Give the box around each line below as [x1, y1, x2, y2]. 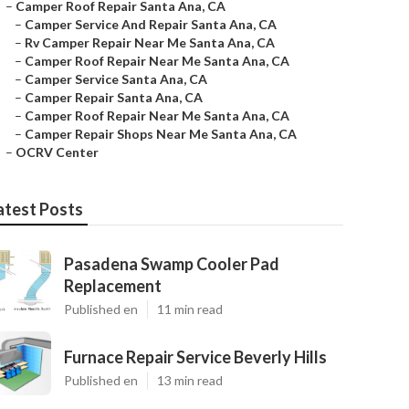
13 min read [157, 372, 223, 388]
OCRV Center [16, 144, 99, 160]
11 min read [157, 301, 223, 317]
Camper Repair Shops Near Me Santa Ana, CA [25, 126, 297, 142]
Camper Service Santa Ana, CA [25, 71, 207, 87]
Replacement [64, 276, 162, 296]
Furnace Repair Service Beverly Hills [64, 347, 327, 367]
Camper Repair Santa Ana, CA [25, 89, 203, 105]
